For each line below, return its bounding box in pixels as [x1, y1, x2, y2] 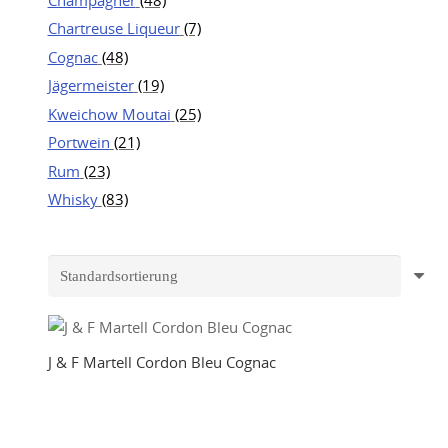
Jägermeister [47, 75, 134, 95]
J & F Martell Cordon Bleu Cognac [47, 352, 276, 372]
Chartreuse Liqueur [47, 18, 180, 38]
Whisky [47, 189, 98, 209]
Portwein [47, 132, 110, 152]
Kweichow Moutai [47, 103, 171, 124]
